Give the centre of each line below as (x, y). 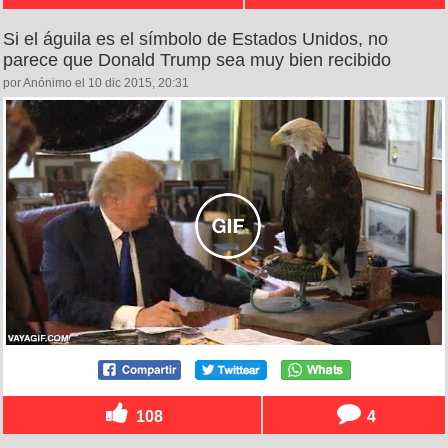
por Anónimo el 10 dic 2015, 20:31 (96, 82)
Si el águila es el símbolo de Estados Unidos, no (195, 38)
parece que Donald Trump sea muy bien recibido (197, 59)
